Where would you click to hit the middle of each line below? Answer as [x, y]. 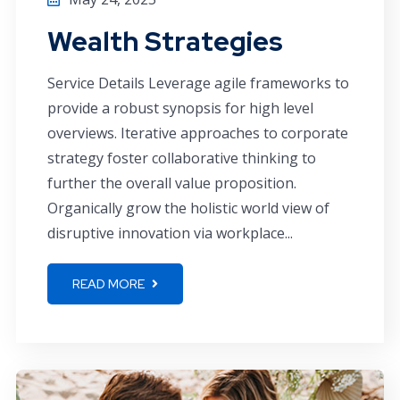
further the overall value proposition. [172, 183]
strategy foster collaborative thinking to [182, 158]
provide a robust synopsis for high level [180, 108]
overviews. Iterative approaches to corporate [198, 133]
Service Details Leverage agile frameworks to [198, 83]
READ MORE [110, 284]
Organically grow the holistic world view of [188, 208]
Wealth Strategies [165, 41]
